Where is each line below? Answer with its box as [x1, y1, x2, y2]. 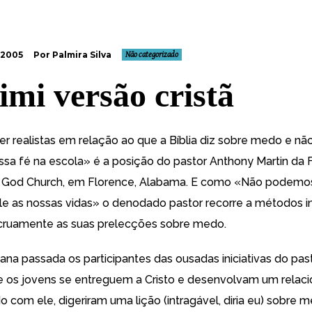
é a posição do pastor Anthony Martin [93, 155, 288, 168]
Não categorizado [125, 50, 178, 59]
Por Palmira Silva [33, 49, 111, 60]
